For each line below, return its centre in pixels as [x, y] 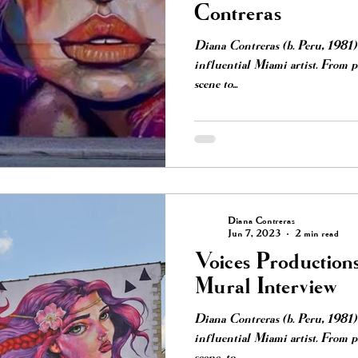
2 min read [317, 234]
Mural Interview [266, 287]
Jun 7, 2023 [254, 234]
